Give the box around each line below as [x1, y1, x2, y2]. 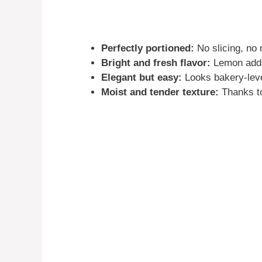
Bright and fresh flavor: [101, 57, 211, 69]
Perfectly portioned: [101, 43, 194, 54]
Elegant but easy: [101, 72, 182, 84]
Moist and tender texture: [101, 87, 219, 98]
